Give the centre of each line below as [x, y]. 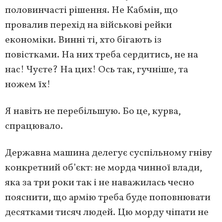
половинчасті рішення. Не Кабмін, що [91, 10]
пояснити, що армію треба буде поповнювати [108, 197]
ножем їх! [28, 84]
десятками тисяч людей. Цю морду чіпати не [107, 212]
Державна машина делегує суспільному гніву [109, 153]
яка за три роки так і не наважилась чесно [100, 183]
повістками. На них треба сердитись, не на [102, 55]
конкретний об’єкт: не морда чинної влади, [104, 168]
